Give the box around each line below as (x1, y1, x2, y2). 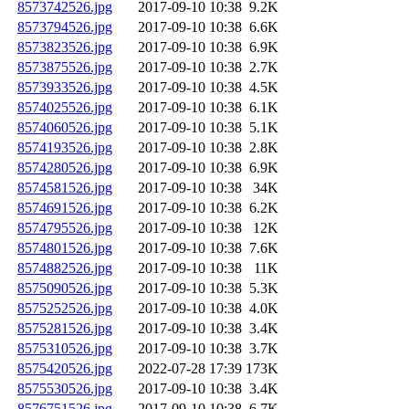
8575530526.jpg (17, 381, 112, 397)
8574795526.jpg (17, 220, 112, 236)
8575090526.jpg (17, 280, 112, 297)
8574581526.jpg (17, 180, 112, 196)
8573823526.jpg (17, 39, 112, 56)
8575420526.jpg (17, 361, 112, 377)
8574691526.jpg (17, 200, 112, 216)
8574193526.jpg (17, 140, 112, 156)
